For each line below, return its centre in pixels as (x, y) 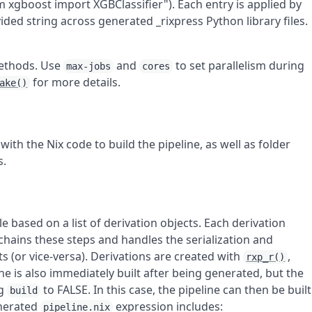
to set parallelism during (239, 65)
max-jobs (89, 66)
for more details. (76, 82)
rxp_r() (266, 257)
